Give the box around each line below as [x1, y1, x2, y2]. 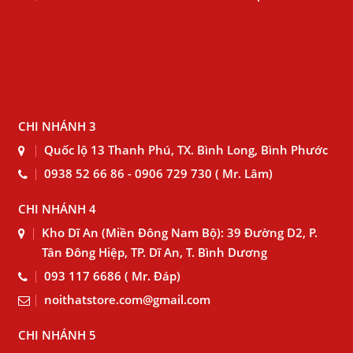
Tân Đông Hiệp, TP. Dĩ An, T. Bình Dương [42, 244, 267, 260]
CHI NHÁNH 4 [18, 201, 96, 217]
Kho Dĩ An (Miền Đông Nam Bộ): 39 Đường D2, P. [42, 225, 318, 240]
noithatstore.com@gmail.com [44, 292, 210, 307]
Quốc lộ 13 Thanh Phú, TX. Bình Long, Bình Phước [44, 142, 328, 158]
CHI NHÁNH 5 [18, 327, 96, 343]
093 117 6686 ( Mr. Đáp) [44, 268, 180, 284]
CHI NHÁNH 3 [18, 118, 96, 134]
